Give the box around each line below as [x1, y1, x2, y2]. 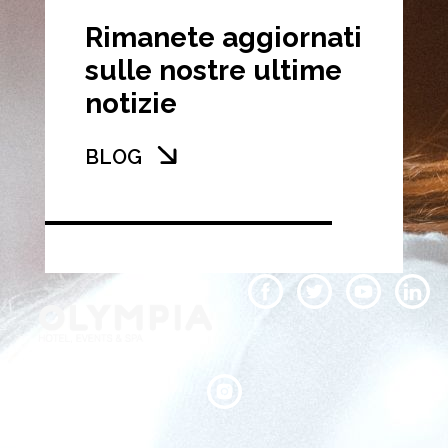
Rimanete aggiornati [84, 20, 362, 54]
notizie [84, 86, 177, 120]
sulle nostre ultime [84, 53, 342, 87]
